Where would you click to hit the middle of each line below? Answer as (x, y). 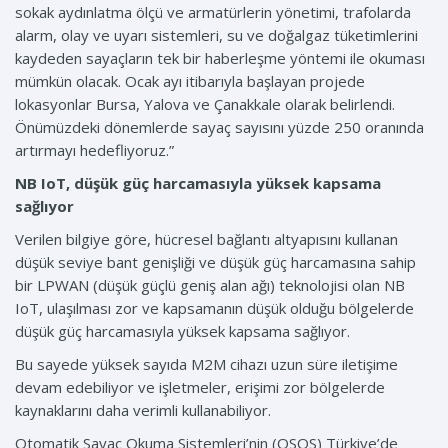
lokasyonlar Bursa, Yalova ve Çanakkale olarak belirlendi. (205, 104)
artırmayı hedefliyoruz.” (94, 150)
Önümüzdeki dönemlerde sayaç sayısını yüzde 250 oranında (219, 127)
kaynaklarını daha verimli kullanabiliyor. (143, 410)
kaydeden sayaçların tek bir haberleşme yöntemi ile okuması (220, 58)
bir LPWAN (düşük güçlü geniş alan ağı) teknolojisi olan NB (210, 285)
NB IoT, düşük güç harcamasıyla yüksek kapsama (198, 183)
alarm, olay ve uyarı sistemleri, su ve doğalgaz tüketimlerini (216, 35)
